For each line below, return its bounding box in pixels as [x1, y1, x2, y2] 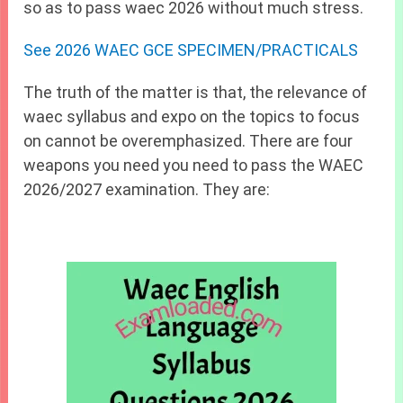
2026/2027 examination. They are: [23, 180, 271, 200]
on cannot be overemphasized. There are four [23, 131, 354, 151]
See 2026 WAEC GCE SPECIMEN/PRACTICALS [23, 40, 359, 60]
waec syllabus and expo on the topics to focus [23, 107, 361, 127]
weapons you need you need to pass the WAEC [23, 156, 364, 175]
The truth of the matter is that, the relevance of [23, 83, 368, 103]
